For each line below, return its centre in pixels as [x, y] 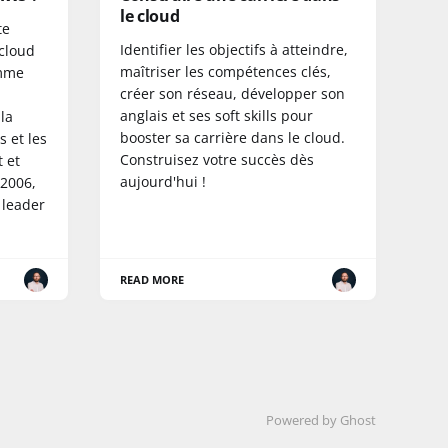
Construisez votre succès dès [217, 160]
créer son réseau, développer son [232, 94]
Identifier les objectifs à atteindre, [234, 50]
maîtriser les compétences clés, [225, 72]
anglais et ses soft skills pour [216, 116]
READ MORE [152, 280]
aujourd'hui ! [163, 182]
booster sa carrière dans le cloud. [232, 138]
